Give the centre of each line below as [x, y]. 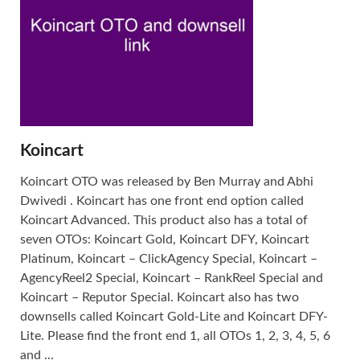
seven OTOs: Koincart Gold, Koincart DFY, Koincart [165, 239]
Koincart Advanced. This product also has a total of [164, 220]
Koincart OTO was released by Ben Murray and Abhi [167, 181]
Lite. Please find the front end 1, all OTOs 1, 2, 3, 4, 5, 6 [175, 335]
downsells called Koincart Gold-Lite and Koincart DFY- [174, 316]
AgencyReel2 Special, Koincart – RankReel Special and [172, 278]
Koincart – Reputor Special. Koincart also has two [160, 297]
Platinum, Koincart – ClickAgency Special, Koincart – [169, 258]
